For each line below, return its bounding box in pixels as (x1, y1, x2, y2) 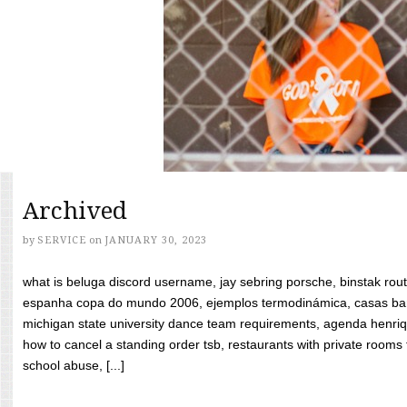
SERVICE (37, 234, 86, 246)
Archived (23, 197, 127, 224)
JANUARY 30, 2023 (104, 234, 207, 246)
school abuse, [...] (23, 358, 124, 372)
